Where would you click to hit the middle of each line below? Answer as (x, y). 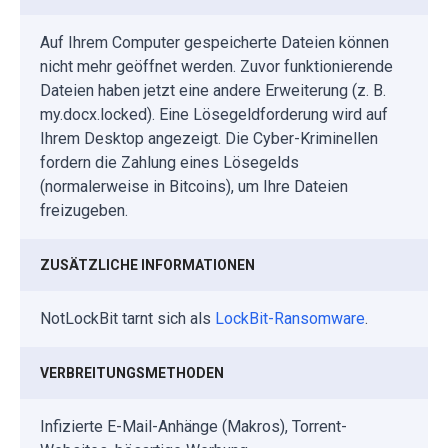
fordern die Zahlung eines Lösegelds (169, 163)
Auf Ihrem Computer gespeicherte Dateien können (214, 43)
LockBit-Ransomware (290, 319)
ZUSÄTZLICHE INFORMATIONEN (147, 265)
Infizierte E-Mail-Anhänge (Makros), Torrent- (193, 427)
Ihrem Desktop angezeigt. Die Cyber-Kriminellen (209, 139)
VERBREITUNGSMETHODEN (132, 373)
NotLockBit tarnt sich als (127, 319)
